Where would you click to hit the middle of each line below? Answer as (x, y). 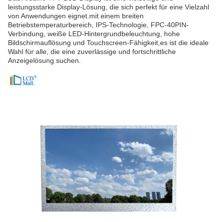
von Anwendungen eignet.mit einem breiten (76, 16)
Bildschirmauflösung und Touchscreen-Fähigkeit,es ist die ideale (108, 43)
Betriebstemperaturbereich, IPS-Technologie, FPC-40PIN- (98, 25)
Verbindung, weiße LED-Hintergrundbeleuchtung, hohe (94, 34)
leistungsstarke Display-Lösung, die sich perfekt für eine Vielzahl (109, 7)
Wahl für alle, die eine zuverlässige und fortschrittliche (92, 52)
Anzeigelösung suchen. (44, 60)
